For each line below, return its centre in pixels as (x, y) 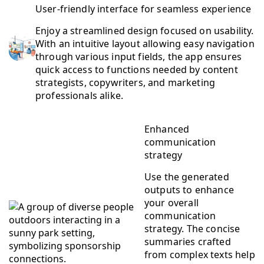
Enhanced (167, 129)
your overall (171, 202)
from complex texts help (200, 254)
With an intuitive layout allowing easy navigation (145, 43)
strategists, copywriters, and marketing (125, 82)
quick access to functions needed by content (136, 69)
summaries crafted (188, 241)
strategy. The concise (192, 228)
